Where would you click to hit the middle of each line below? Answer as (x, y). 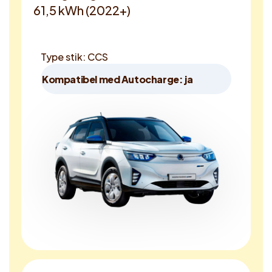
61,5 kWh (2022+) (82, 10)
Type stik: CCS (74, 57)
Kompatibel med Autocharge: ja (117, 79)
